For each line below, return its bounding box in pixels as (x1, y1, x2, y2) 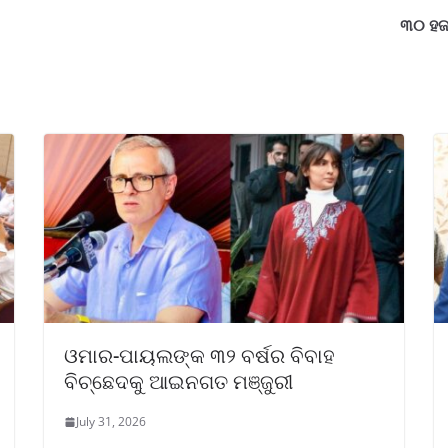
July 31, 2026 (76, 413, 146, 431)
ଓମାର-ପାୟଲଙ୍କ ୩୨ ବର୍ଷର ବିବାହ (64, 342, 335, 370)
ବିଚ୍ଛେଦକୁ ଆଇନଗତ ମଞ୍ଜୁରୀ (64, 368, 293, 396)
